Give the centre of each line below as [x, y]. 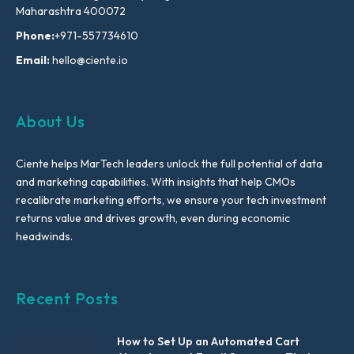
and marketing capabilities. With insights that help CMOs [156, 182]
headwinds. [44, 237]
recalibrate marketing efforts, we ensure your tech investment [171, 200]
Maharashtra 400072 [71, 11]
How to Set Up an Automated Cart [208, 342]
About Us [51, 122]
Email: [33, 60]
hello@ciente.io [89, 60]
